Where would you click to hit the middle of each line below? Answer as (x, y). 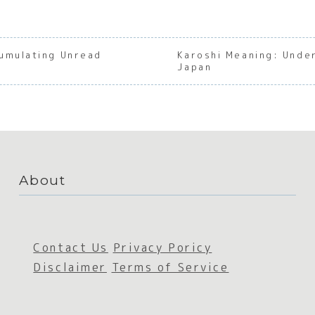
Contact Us (71, 248)
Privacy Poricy (162, 248)
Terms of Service (170, 268)
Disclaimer (70, 268)
